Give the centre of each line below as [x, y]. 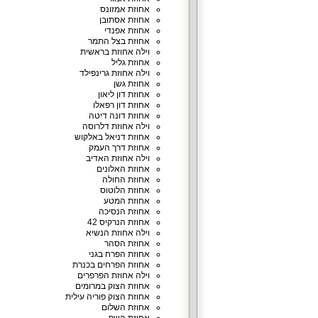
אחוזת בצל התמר [119, 41]
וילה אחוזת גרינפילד [114, 73]
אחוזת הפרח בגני [119, 254]
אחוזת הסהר [127, 243]
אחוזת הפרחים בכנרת [111, 265]
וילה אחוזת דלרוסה [116, 126]
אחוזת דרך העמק [119, 148]
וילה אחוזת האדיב [117, 158]
